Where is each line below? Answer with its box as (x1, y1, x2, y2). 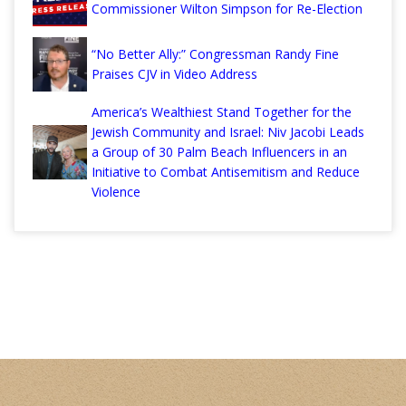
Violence (92, 183, 140, 201)
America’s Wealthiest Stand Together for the (92, 103, 352, 121)
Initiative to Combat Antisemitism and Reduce (92, 163, 360, 181)
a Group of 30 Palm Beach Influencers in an (92, 143, 347, 161)
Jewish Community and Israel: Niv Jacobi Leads (92, 123, 364, 141)
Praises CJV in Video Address (92, 65, 257, 83)
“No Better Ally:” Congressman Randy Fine (92, 45, 339, 63)
